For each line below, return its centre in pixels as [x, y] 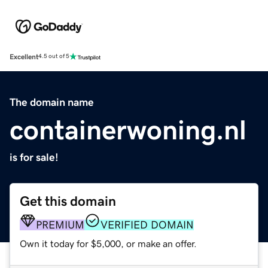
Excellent [24, 57]
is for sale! [34, 157]
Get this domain [68, 201]
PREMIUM [60, 225]
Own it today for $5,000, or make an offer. [108, 243]
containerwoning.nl [128, 130]
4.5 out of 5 [54, 57]
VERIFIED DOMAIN [147, 225]
